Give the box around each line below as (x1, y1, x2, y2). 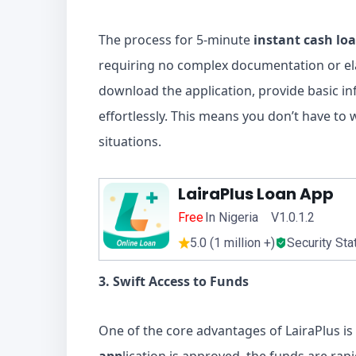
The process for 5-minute (99, 31, 253, 48)
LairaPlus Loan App (177, 183, 334, 205)
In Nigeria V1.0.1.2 (204, 210, 315, 225)
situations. (99, 133, 161, 150)
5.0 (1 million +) (189, 235, 275, 250)
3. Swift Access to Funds (99, 273, 249, 290)
